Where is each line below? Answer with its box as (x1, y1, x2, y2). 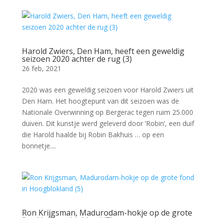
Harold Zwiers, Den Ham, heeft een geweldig (21, 45, 184, 56)
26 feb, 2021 (21, 63, 61, 73)
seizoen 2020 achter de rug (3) (21, 53, 132, 64)
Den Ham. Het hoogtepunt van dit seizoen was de (21, 96, 179, 106)
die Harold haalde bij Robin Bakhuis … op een (21, 129, 164, 139)
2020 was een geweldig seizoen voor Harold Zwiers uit (21, 85, 194, 94)
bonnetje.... (21, 141, 56, 150)
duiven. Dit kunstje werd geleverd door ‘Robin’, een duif (21, 118, 194, 128)
